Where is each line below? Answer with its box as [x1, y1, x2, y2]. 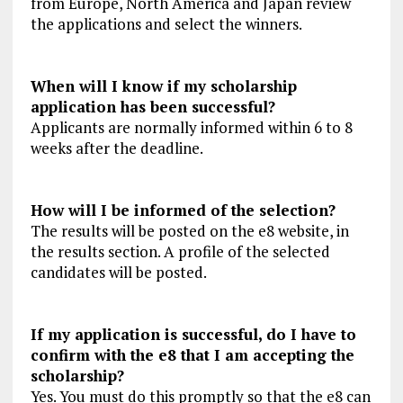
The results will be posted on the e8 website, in [30, 220, 349, 242]
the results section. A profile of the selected [30, 241, 330, 263]
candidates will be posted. [30, 262, 207, 283]
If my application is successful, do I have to [30, 324, 356, 345]
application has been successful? [30, 96, 275, 118]
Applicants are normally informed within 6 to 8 [30, 117, 353, 139]
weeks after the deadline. [30, 138, 203, 159]
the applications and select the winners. [30, 13, 302, 35]
